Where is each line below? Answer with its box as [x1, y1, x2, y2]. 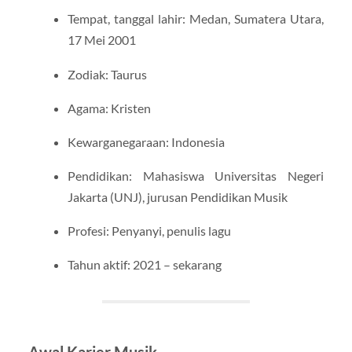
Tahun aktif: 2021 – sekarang [67, 257, 222, 273]
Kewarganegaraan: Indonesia [67, 134, 225, 149]
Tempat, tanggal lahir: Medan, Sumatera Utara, [67, 11, 324, 27]
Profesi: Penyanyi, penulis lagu [67, 223, 231, 239]
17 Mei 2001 [67, 32, 136, 48]
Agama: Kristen [67, 100, 151, 115]
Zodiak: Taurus [67, 66, 147, 82]
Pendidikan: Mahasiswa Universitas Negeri [67, 167, 324, 183]
